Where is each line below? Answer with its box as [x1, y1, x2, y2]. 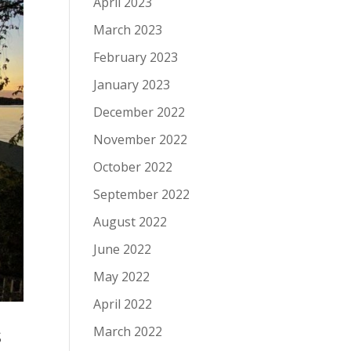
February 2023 [93, 49, 179, 66]
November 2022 [93, 131, 188, 148]
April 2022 [93, 295, 153, 313]
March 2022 [93, 323, 163, 340]
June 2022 [93, 241, 152, 258]
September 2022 [93, 186, 190, 203]
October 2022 [93, 158, 173, 175]
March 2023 [93, 21, 163, 38]
